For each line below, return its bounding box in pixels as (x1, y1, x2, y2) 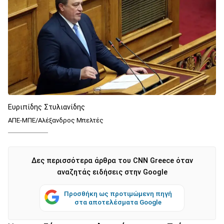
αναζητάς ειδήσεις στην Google (56, 167, 167, 176)
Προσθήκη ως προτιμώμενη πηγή (64, 189, 172, 197)
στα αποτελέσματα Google (74, 197, 161, 206)
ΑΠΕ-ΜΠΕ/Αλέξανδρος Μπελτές (8, 116, 103, 124)
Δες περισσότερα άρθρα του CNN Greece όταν (31, 156, 193, 165)
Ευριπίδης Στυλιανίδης (8, 102, 85, 111)
